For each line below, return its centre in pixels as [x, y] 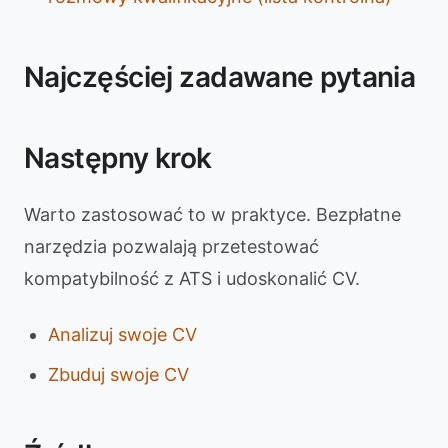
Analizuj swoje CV [122, 334]
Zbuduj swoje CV [118, 374]
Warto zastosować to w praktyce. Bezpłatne [212, 214]
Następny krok [118, 158]
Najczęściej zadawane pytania [220, 77]
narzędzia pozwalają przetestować [171, 246]
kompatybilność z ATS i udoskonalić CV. [192, 278]
